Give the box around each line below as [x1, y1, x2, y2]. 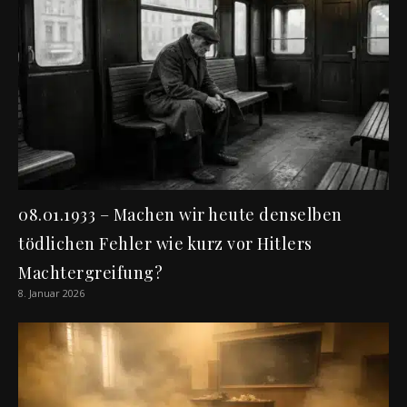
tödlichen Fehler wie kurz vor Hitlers [18, 232, 313, 254]
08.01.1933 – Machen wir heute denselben [18, 203, 342, 225]
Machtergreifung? [18, 261, 163, 283]
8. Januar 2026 [18, 285, 84, 300]
